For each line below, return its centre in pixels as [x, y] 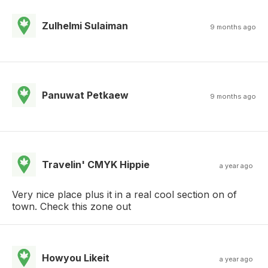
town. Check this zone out [71, 206]
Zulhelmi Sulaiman [85, 25]
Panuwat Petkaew [85, 95]
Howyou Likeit [76, 258]
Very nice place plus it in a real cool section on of [124, 194]
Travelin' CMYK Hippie [96, 164]
